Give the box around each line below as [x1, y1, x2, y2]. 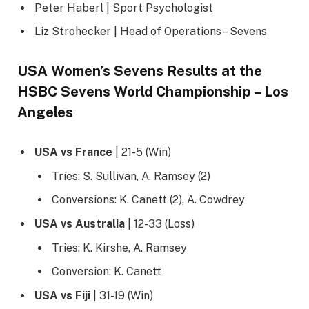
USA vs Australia [34, 217, 125, 231]
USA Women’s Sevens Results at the [17, 62, 262, 80]
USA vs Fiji [34, 289, 90, 303]
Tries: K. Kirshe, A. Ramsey [52, 241, 187, 255]
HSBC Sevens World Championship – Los [17, 83, 288, 101]
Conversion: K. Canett [52, 265, 161, 279]
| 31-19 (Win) [90, 289, 153, 303]
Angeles [17, 103, 73, 121]
